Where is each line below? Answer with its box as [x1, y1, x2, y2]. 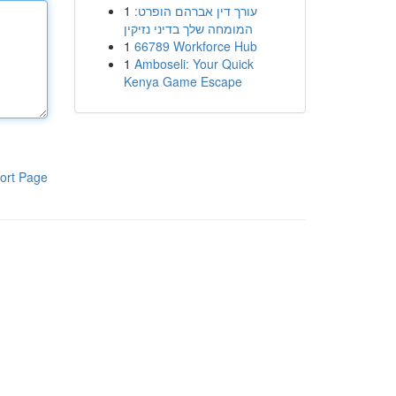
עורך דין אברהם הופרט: [133, 2, 257, 19]
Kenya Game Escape [123, 72, 242, 90]
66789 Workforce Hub [133, 37, 257, 55]
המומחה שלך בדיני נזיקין [123, 19, 253, 37]
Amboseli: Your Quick [133, 55, 254, 72]
